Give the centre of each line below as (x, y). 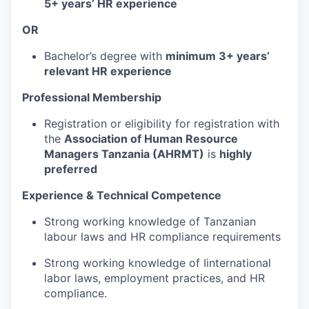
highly (236, 153)
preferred (71, 169)
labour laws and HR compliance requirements (162, 236)
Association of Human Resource (151, 138)
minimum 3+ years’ (218, 56)
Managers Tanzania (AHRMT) (124, 153)
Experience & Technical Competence (122, 195)
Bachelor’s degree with (105, 56)
